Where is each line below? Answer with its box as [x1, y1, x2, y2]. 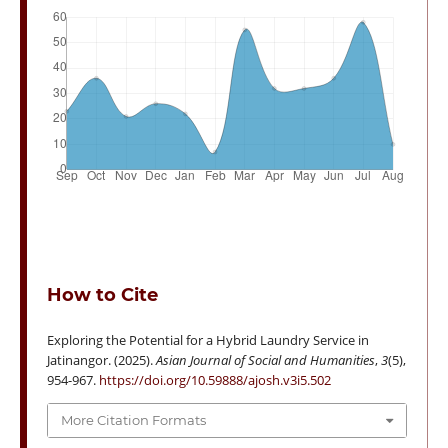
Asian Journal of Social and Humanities [155, 351, 375, 370]
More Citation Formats [60, 412, 206, 429]
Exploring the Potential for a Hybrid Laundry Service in [46, 331, 369, 350]
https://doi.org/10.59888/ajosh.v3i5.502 [98, 371, 331, 390]
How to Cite [46, 284, 158, 307]
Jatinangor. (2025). [46, 351, 156, 370]
